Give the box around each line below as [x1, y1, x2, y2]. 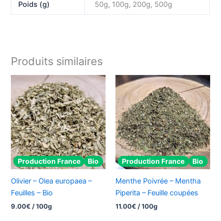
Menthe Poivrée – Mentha [115, 176, 201, 185]
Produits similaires [11, 55, 103, 68]
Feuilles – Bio [11, 188, 53, 197]
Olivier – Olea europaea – [11, 176, 92, 185]
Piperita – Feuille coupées [115, 188, 198, 197]
